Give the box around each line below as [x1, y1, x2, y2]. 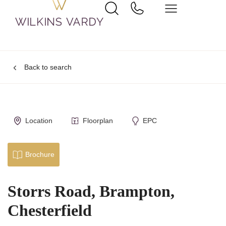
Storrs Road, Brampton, [8, 182, 175, 200]
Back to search [24, 63, 72, 71]
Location [25, 117, 52, 125]
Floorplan [82, 117, 113, 125]
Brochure [25, 150, 54, 158]
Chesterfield [8, 201, 92, 219]
